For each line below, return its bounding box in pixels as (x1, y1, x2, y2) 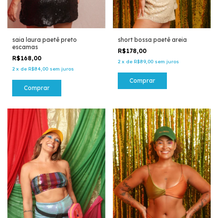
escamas (12, 43, 38, 51)
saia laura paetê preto (12, 36, 77, 44)
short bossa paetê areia (117, 36, 187, 44)
